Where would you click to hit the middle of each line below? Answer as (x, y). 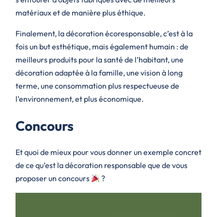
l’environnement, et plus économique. (80, 99)
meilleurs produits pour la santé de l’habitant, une (100, 59)
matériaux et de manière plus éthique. (81, 12)
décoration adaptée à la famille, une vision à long (99, 72)
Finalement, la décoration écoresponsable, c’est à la (104, 33)
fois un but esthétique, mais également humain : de (102, 46)
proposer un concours (53, 178)
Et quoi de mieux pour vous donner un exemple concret (108, 152)
